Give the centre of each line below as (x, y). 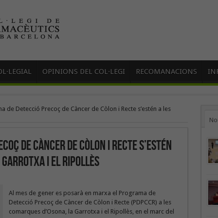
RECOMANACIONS (166, 72)
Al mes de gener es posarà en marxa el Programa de (82, 193)
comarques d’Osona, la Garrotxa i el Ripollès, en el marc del (91, 211)
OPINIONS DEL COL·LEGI (83, 72)
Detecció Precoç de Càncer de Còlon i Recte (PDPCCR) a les (90, 202)
